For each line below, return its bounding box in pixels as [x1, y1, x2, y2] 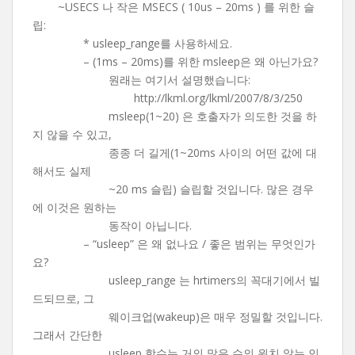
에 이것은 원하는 [32, 200, 116, 215]
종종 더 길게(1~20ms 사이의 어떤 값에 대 [109, 145, 317, 160]
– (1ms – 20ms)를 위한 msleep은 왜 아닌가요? [83, 54, 318, 69]
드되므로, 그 [32, 291, 94, 306]
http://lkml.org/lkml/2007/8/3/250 [134, 90, 303, 105]
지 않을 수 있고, [32, 127, 112, 142]
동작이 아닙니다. [109, 218, 192, 233]
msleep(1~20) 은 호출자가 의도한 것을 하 [109, 109, 317, 124]
